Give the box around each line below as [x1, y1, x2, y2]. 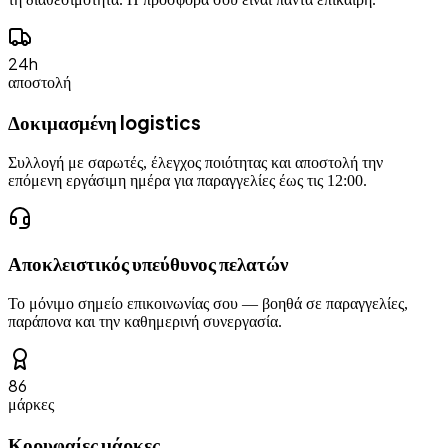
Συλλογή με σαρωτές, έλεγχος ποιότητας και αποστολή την [8, 153, 383, 171]
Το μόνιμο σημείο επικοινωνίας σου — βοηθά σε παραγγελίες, [8, 295, 408, 313]
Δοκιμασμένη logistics [8, 111, 201, 135]
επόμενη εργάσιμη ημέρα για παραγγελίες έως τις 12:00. [8, 171, 367, 189]
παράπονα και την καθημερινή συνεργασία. [8, 313, 282, 331]
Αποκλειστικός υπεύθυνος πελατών [8, 252, 288, 276]
